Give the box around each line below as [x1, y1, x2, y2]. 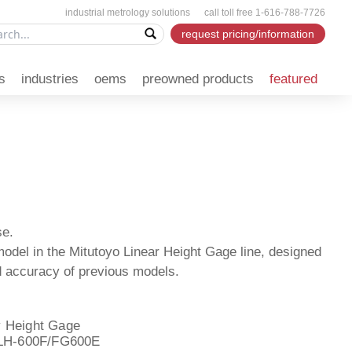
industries [21, 71, 79, 86]
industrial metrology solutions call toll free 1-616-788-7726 [65, 7, 326, 18]
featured [269, 71, 318, 86]
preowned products [142, 71, 255, 86]
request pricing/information [181, 27, 315, 40]
